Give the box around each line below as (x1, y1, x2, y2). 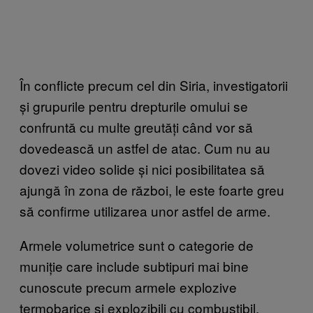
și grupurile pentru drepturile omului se (20, 96, 248, 115)
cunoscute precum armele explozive (20, 277, 237, 296)
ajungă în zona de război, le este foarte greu (20, 180, 284, 199)
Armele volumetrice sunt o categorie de (20, 235, 254, 254)
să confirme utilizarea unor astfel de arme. (20, 201, 270, 220)
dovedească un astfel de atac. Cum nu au (20, 138, 270, 157)
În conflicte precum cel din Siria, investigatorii (20, 75, 288, 94)
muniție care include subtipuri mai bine (20, 256, 249, 275)
